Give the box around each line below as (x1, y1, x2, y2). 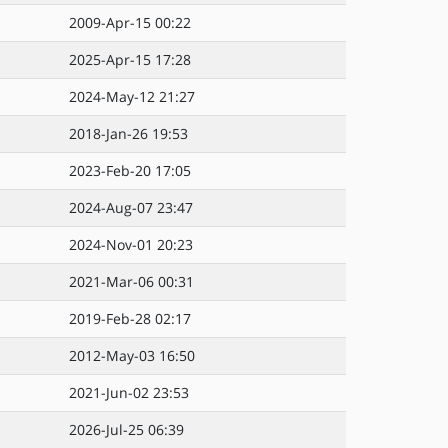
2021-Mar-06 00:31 (69, 272, 194, 291)
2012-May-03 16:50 (69, 346, 195, 365)
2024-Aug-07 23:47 (69, 198, 193, 217)
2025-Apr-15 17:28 (69, 50, 191, 69)
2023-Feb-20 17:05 (69, 161, 191, 180)
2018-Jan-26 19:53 (69, 124, 188, 143)
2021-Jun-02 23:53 (69, 383, 189, 402)
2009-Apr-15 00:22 (69, 13, 191, 32)
